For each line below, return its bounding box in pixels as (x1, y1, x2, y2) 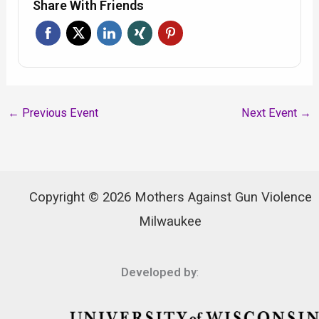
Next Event (241, 106, 300, 120)
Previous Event (19, 106, 98, 120)
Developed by (120, 266, 197, 280)
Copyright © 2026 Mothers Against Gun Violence (28, 189, 312, 206)
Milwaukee (139, 214, 202, 230)
